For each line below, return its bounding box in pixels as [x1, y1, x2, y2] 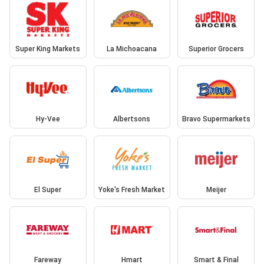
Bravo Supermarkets [181, 115, 250, 124]
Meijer [206, 185, 226, 194]
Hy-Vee [35, 115, 60, 124]
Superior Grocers [188, 44, 244, 53]
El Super [34, 185, 62, 194]
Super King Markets [15, 44, 81, 53]
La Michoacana [107, 44, 157, 53]
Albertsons [113, 115, 151, 124]
